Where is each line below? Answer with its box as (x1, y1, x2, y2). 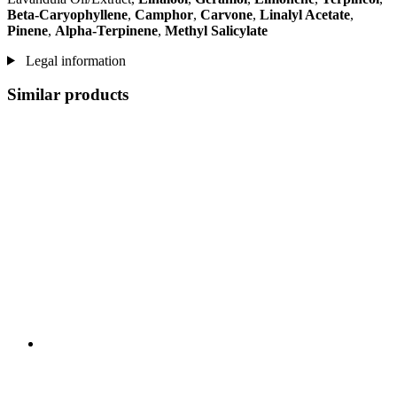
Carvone (200, 6, 253, 22)
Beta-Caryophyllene (7, 6, 128, 22)
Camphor (135, 6, 193, 22)
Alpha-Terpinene (55, 22, 158, 38)
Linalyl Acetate (260, 6, 350, 22)
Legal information (21, 52, 126, 68)
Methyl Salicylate (165, 22, 268, 38)
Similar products (7, 85, 128, 105)
